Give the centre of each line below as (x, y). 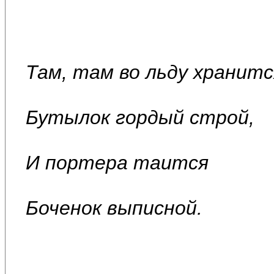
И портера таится (117, 162)
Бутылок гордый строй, (140, 117)
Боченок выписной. (114, 208)
